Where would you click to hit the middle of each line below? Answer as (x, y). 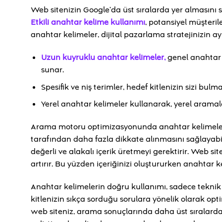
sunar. (52, 70)
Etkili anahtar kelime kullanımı (88, 23)
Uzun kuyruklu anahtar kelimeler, (103, 57)
